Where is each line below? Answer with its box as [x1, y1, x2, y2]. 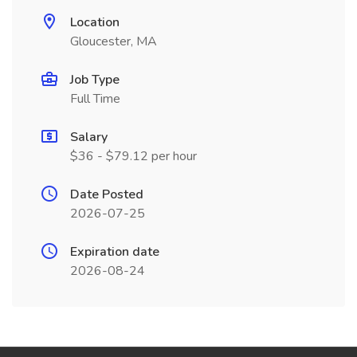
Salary [70, 128, 108, 146]
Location [70, 14, 120, 31]
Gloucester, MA [70, 33, 157, 50]
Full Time [70, 90, 120, 108]
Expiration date [70, 243, 159, 261]
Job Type [70, 71, 120, 88]
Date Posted [70, 186, 143, 203]
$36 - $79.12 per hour [70, 147, 197, 165]
